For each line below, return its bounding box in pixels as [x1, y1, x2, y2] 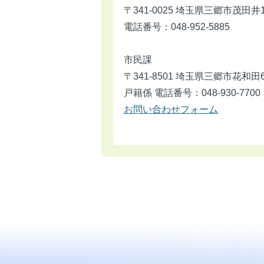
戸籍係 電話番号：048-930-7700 [124, 87, 260, 98]
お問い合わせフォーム [124, 104, 218, 114]
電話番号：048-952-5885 [124, 21, 230, 32]
